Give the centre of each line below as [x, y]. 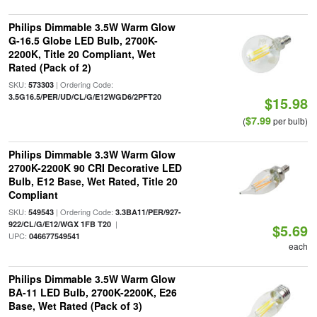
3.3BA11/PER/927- [148, 212]
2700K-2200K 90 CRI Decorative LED [95, 168]
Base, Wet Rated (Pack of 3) [75, 306]
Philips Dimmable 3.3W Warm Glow [92, 154]
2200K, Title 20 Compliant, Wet [82, 54]
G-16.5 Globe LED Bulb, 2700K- [83, 40]
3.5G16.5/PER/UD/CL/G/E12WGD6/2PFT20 [85, 97]
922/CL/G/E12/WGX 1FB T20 [59, 224]
